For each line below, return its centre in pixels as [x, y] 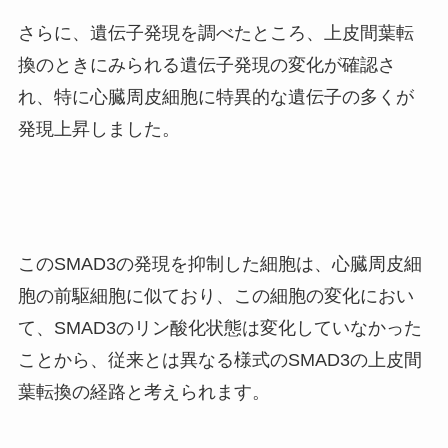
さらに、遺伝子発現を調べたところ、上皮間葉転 [215, 32]
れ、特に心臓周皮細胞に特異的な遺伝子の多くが [215, 96]
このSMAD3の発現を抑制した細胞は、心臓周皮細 [219, 264]
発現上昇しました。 [98, 128]
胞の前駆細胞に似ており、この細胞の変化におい [215, 296]
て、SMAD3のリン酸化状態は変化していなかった [219, 328]
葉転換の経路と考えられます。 [143, 392]
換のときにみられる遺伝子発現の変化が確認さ [206, 64]
